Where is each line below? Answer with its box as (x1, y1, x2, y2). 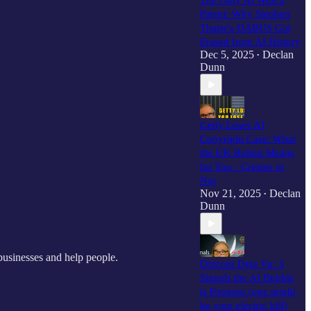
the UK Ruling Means (199, 147, 294, 158)
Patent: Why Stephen (199, 8, 290, 19)
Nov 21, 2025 (199, 187, 261, 199)
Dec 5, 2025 (199, 49, 254, 60)
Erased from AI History (199, 36, 301, 47)
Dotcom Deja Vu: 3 (199, 258, 284, 269)
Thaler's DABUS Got (199, 22, 291, 33)
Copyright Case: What (199, 133, 296, 144)
